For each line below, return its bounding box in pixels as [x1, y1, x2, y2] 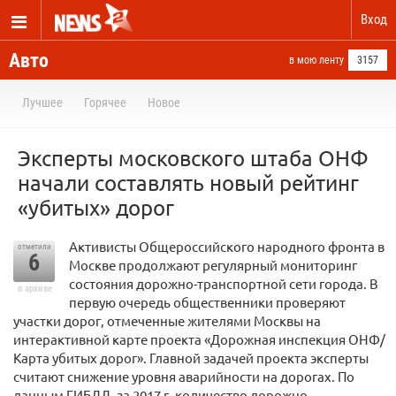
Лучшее [22, 95, 63, 110]
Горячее [84, 95, 126, 110]
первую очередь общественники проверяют [69, 293, 346, 310]
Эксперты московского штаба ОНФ [18, 145, 369, 171]
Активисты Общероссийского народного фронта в [69, 238, 385, 255]
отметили [17, 242, 51, 251]
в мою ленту [289, 54, 344, 66]
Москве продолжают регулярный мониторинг [69, 256, 357, 273]
